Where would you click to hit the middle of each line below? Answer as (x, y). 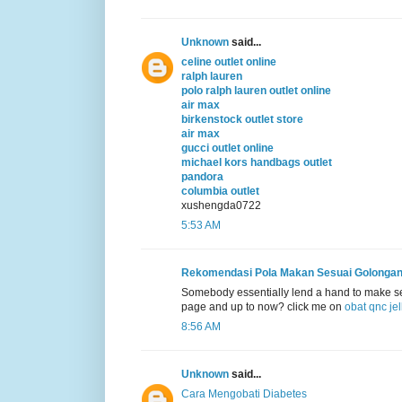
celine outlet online (229, 61)
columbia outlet (220, 191)
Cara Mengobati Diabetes (244, 393)
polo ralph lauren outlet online (256, 90)
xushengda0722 (221, 205)
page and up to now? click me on (263, 306)
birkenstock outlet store (242, 119)
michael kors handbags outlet (257, 162)
